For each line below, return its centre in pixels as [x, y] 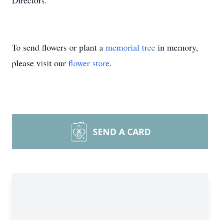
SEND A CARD [122, 132]
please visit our [40, 63]
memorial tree [130, 47]
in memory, [177, 47]
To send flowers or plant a [59, 47]
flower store [89, 63]
